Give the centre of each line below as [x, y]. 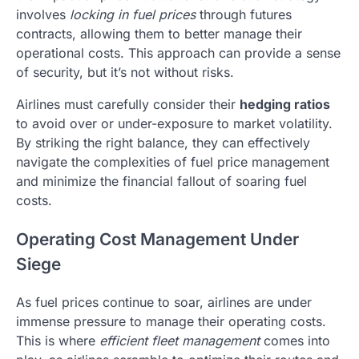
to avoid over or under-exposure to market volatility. [174, 123]
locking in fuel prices [133, 14]
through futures [244, 14]
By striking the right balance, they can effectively [163, 142]
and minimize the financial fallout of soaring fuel [161, 181]
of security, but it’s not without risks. [125, 72]
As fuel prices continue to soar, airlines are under [164, 303]
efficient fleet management [179, 341]
